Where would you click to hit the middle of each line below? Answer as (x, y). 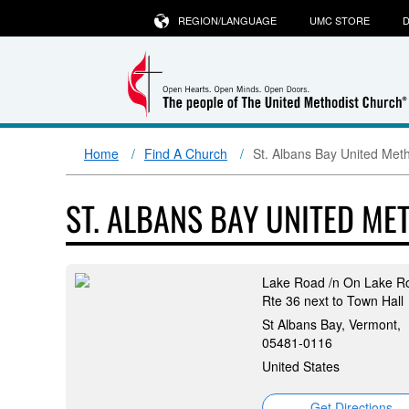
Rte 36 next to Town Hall (333, 300)
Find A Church (186, 153)
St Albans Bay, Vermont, (331, 324)
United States (301, 366)
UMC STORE (339, 20)
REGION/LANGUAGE (227, 20)
